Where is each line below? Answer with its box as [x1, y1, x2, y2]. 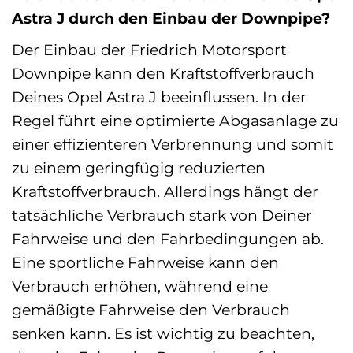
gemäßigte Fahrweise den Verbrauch [12, 299, 290, 319]
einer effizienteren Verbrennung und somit [12, 134, 333, 154]
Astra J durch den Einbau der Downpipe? [12, 9, 330, 28]
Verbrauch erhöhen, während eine [12, 276, 268, 295]
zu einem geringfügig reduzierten [12, 158, 266, 177]
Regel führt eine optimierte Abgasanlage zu [12, 110, 339, 130]
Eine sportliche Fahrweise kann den [12, 252, 279, 272]
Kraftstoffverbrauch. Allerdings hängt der [12, 181, 318, 201]
